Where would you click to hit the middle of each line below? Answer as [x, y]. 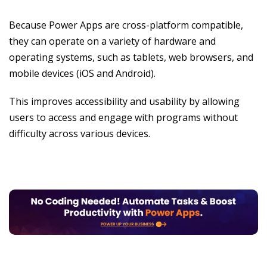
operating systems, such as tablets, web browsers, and [131, 58]
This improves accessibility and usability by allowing [124, 102]
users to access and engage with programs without [123, 118]
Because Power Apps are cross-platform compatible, [126, 25]
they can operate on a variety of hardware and [112, 41]
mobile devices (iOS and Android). [82, 74]
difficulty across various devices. [80, 134]
